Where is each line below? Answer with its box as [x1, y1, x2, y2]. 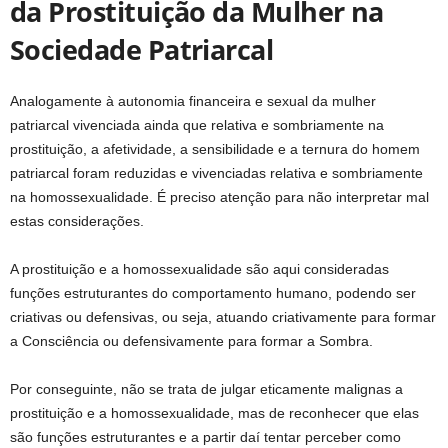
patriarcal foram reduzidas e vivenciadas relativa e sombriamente [10, 165, 423, 182]
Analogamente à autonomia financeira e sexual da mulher [10, 93, 376, 110]
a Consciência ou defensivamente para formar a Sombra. [10, 333, 373, 350]
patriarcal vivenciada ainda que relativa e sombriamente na [10, 117, 384, 134]
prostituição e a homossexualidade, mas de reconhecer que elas [10, 405, 419, 422]
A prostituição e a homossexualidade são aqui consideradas [10, 261, 389, 278]
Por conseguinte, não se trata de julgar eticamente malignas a [10, 381, 403, 398]
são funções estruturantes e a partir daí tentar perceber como [10, 429, 401, 446]
